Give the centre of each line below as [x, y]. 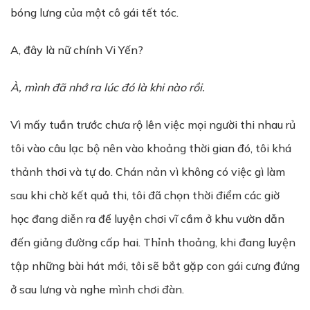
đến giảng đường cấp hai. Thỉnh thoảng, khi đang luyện [153, 242]
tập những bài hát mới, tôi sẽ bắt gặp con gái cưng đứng [155, 266]
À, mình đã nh [46, 87]
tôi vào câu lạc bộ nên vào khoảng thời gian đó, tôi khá [151, 148]
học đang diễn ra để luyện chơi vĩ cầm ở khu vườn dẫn [147, 219]
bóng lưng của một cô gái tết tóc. [94, 12]
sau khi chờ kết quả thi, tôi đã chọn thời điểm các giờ [145, 195]
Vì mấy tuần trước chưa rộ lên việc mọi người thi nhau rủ [153, 125]
